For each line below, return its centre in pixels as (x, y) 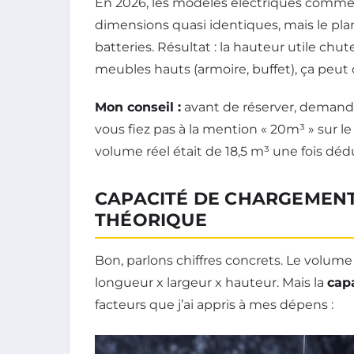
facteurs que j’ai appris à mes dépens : (214, 305)
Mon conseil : (138, 107)
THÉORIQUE (151, 220)
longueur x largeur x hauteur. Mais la (211, 283)
